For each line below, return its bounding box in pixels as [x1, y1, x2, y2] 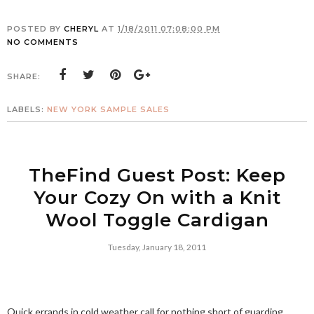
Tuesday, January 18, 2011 [108, 242, 206, 252]
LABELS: [7, 104, 47, 114]
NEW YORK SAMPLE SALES [47, 104, 170, 114]
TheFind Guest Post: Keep [28, 164, 286, 186]
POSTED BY [7, 24, 64, 34]
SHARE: [7, 71, 41, 81]
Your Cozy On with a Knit [33, 186, 281, 209]
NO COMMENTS [7, 37, 78, 47]
